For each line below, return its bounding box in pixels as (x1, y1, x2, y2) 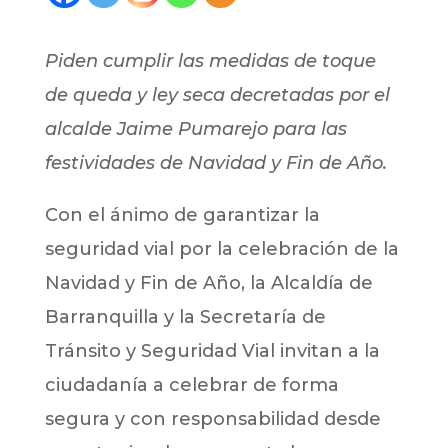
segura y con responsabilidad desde (44, 407, 381, 430)
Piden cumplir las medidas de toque (44, 49, 376, 72)
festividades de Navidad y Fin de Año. (44, 151, 387, 174)
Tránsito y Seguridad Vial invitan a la (44, 339, 380, 362)
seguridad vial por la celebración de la (44, 237, 399, 260)
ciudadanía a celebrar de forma (44, 373, 339, 396)
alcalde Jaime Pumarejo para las (44, 117, 347, 140)
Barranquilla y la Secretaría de (44, 305, 326, 328)
